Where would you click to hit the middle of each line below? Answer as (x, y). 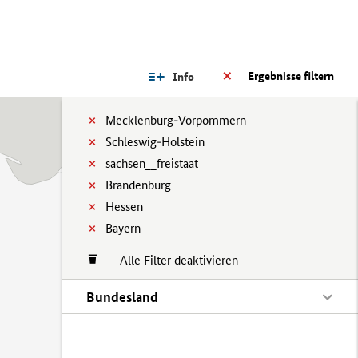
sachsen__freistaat (152, 163)
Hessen (124, 207)
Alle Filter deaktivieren (171, 260)
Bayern (123, 228)
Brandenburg (138, 185)
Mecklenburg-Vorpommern (176, 120)
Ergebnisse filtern (291, 76)
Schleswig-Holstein (155, 142)
